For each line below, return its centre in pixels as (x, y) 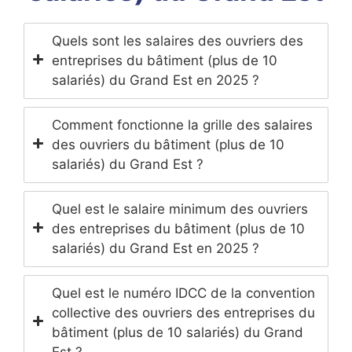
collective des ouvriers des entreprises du (183, 312)
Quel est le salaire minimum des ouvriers (180, 209)
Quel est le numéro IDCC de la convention (183, 293)
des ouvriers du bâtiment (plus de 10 (168, 144)
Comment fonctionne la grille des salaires (182, 125)
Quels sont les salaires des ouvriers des (178, 40)
